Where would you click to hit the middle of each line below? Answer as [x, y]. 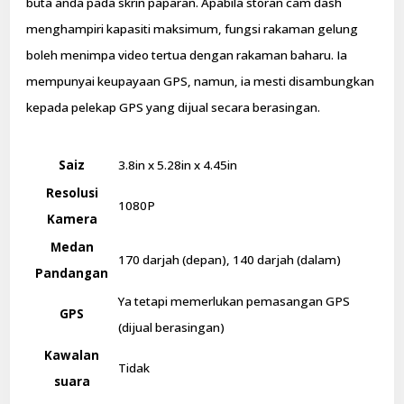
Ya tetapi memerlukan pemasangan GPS [234, 301]
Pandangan [72, 273]
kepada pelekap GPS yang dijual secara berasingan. [174, 108]
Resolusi [72, 193]
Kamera [72, 219]
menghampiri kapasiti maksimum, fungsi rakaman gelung [193, 29]
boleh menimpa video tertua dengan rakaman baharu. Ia [187, 55]
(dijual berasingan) [172, 327]
